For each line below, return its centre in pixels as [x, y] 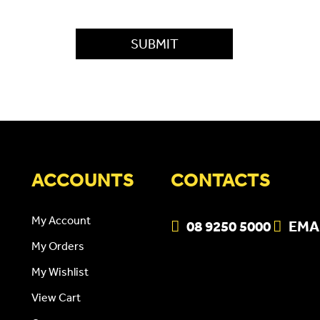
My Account [61, 220]
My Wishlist [60, 271]
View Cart [56, 297]
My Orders [58, 245]
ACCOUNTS [83, 179]
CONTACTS [221, 179]
